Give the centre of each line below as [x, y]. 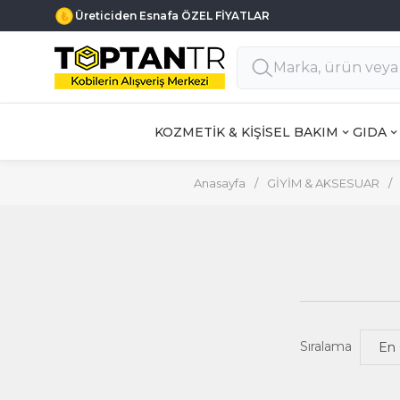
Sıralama [326, 346]
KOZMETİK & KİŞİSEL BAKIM [246, 132]
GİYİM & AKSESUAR [323, 183]
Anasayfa [220, 183]
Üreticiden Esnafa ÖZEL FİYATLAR [172, 16]
